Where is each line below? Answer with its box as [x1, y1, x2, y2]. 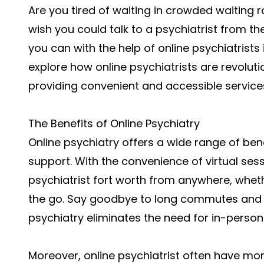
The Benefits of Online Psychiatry [28, 116, 200, 131]
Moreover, [28, 248, 84, 263]
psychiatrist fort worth [28, 173, 146, 187]
